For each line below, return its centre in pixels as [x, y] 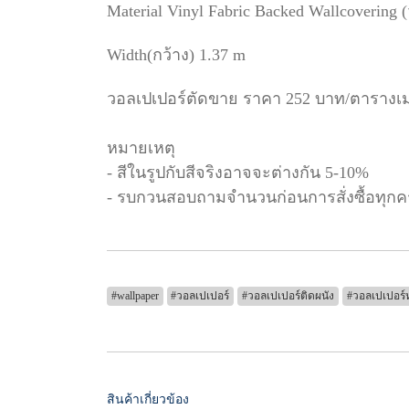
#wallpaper [135, 296]
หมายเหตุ [141, 148]
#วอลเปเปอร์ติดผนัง [288, 296]
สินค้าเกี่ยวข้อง [148, 399]
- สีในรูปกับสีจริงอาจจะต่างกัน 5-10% [238, 173]
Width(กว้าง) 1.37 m [176, 55]
